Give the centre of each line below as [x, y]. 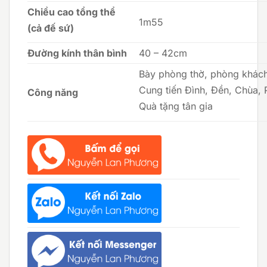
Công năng [53, 92]
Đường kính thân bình [77, 53]
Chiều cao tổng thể [72, 12]
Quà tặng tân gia [176, 106]
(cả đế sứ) [51, 28]
